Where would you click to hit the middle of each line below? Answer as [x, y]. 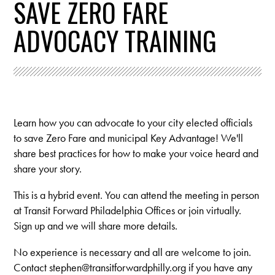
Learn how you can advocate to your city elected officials [133, 122]
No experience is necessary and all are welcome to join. [133, 252]
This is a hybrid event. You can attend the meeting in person [137, 195]
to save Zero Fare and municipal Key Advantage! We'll [129, 137]
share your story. [48, 168]
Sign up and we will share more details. [96, 225]
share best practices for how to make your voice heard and [136, 153]
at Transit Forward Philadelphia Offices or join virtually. [128, 210]
